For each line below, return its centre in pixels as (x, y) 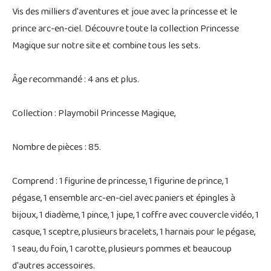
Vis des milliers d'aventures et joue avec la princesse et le (125, 12)
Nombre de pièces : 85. (57, 148)
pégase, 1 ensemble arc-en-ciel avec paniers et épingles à (124, 199)
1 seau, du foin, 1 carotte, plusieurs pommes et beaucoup (122, 250)
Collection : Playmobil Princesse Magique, (94, 114)
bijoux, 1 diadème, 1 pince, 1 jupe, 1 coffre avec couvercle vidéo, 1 (135, 216)
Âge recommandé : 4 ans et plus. (76, 80)
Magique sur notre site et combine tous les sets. (106, 46)
